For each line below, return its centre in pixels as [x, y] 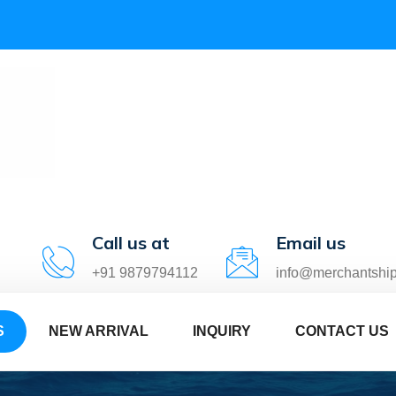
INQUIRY [222, 331]
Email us [311, 242]
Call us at [131, 242]
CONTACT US [342, 331]
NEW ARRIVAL [99, 331]
